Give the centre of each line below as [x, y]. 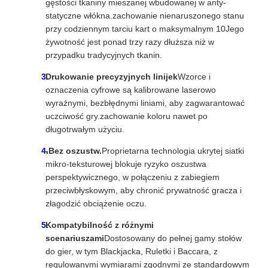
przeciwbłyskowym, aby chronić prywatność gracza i [144, 191]
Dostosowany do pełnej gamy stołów [173, 238]
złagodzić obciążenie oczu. [96, 204]
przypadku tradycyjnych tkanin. [104, 55]
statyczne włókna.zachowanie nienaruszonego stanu [145, 16]
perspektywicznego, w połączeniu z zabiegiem [133, 177]
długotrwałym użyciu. [85, 130]
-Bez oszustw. [74, 151]
